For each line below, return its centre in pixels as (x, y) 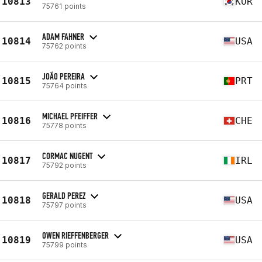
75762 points (64, 46)
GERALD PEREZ (64, 195)
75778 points (64, 125)
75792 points (64, 165)
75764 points (65, 85)
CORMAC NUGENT (67, 156)
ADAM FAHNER (63, 36)
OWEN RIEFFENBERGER (75, 235)
